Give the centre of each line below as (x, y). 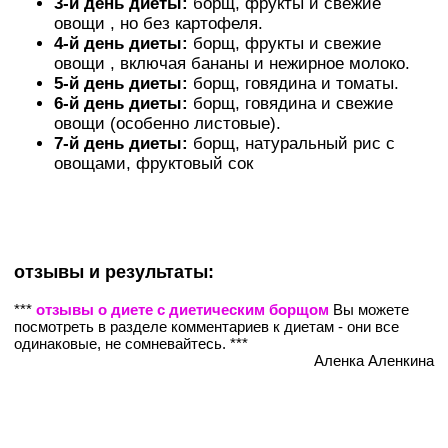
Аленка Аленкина (374, 360)
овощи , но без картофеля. (158, 23)
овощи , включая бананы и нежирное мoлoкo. (232, 63)
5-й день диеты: (121, 83)
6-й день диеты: (121, 103)
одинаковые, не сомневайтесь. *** (131, 343)
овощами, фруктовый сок (153, 163)
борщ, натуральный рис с (291, 143)
